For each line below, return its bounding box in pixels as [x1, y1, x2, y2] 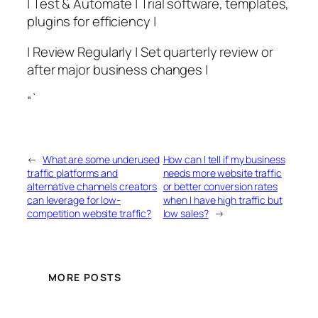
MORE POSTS [48, 270, 121, 284]
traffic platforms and [27, 165, 118, 180]
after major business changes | [27, 60, 208, 79]
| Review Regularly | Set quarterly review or [27, 43, 273, 62]
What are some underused [42, 152, 160, 166]
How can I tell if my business [163, 152, 285, 166]
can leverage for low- [27, 192, 121, 207]
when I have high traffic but [163, 192, 283, 207]
